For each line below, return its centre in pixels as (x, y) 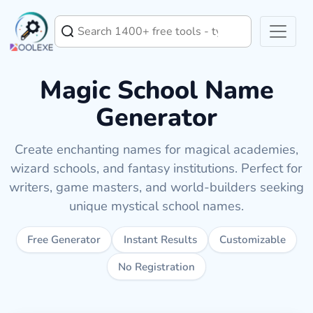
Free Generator (64, 240)
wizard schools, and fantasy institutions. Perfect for (156, 168)
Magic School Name (156, 90)
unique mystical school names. (156, 206)
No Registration (156, 267)
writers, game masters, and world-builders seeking (156, 187)
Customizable (252, 240)
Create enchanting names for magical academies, (156, 149)
